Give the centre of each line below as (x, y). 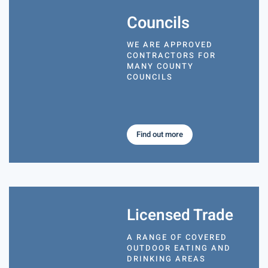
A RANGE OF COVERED (177, 237)
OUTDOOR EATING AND (179, 248)
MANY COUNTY (161, 66)
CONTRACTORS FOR (172, 56)
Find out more (160, 135)
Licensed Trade (180, 216)
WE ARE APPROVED (170, 45)
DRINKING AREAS (167, 259)
